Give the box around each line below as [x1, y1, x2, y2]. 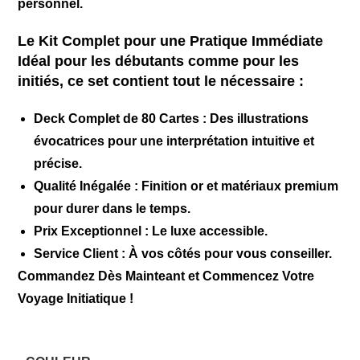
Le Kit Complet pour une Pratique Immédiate [18, 33, 324, 49]
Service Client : [34, 247, 126, 260]
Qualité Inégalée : [34, 179, 139, 193]
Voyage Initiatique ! [18, 292, 134, 305]
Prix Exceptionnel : [34, 224, 149, 238]
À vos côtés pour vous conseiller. [125, 247, 333, 260]
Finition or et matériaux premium [138, 179, 339, 193]
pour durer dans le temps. [34, 202, 191, 215]
